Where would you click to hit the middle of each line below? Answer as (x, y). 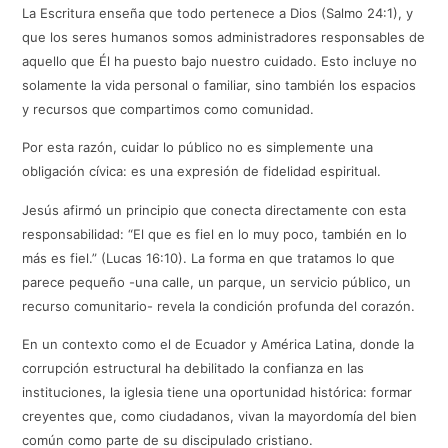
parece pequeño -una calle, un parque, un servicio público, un (217, 281)
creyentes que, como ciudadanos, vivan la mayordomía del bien (220, 416)
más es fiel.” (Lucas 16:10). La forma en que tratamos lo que (209, 257)
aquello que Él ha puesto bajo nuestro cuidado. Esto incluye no (220, 61)
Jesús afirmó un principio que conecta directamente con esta (214, 209)
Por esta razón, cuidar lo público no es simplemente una (198, 147)
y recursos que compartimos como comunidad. (168, 109)
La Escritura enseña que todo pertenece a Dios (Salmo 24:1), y (218, 13)
